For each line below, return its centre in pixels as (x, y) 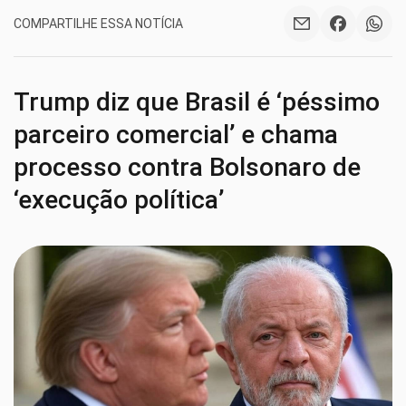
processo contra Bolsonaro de (187, 167)
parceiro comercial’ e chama (176, 135)
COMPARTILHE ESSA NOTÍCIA (98, 23)
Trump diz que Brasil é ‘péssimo (197, 102)
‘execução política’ (119, 200)
